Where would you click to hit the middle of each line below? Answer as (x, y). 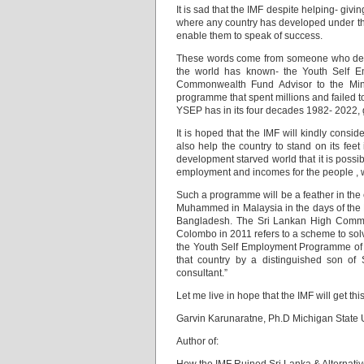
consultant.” (202, 273)
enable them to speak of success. (249, 36)
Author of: (197, 341)
